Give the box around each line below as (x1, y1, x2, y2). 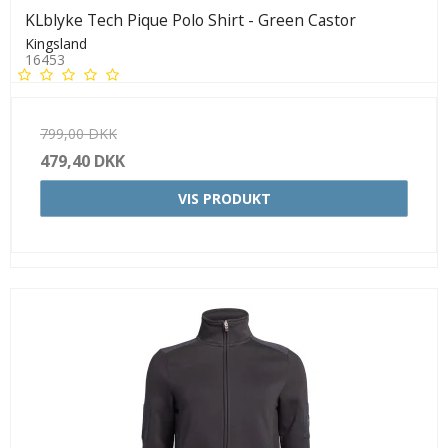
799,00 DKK (40, 123, 117, 143)
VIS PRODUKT (177, 188, 271, 208)
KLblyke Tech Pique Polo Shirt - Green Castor (25, 8, 356, 31)
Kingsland (25, 33, 87, 53)
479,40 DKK (40, 149, 125, 172)
